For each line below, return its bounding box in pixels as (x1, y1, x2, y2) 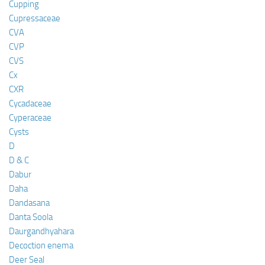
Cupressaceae (9, 12, 60, 24)
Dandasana (9, 197, 50, 208)
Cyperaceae (9, 112, 51, 123)
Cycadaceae (9, 98, 51, 109)
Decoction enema (9, 240, 73, 251)
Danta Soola (9, 211, 53, 222)
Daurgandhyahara (9, 225, 74, 237)
